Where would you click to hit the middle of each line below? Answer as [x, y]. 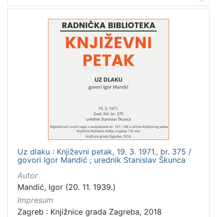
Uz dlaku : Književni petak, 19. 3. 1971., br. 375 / [104, 152]
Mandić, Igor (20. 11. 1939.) [67, 187]
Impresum [35, 200]
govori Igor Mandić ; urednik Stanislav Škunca [101, 160]
